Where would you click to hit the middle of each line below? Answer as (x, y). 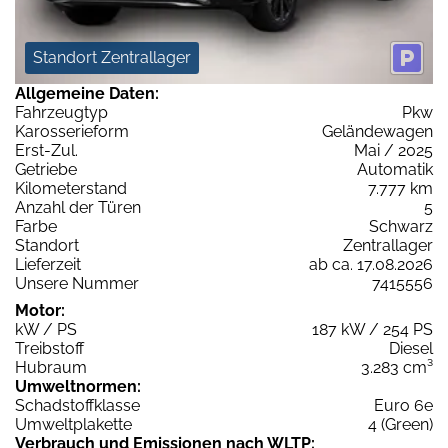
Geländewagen (377, 132)
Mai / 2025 (393, 151)
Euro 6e (403, 406)
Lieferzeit (48, 265)
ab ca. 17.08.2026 (371, 265)
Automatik (395, 170)
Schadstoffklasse (77, 406)
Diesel (411, 349)
